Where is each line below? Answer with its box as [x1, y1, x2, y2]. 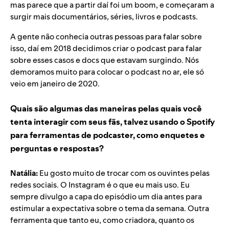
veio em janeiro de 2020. [10, 78, 100, 89]
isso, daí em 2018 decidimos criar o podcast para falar [10, 43, 202, 54]
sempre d [10, 191, 45, 202]
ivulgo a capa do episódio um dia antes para [45, 191, 202, 202]
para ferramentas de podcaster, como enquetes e [10, 129, 205, 141]
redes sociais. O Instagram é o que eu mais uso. [10, 179, 179, 191]
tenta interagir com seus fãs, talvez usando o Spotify [10, 116, 215, 128]
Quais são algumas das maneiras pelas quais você [10, 103, 202, 114]
